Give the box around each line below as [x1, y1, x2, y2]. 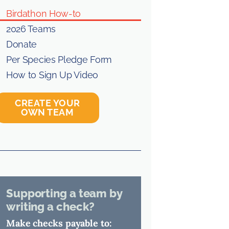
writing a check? [6, 200, 95, 214]
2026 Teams [6, 23, 56, 34]
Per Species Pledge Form [6, 54, 112, 65]
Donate [6, 38, 37, 50]
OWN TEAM [21, 106, 74, 118]
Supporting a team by [6, 187, 122, 200]
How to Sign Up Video [6, 69, 98, 80]
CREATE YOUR [15, 97, 80, 108]
